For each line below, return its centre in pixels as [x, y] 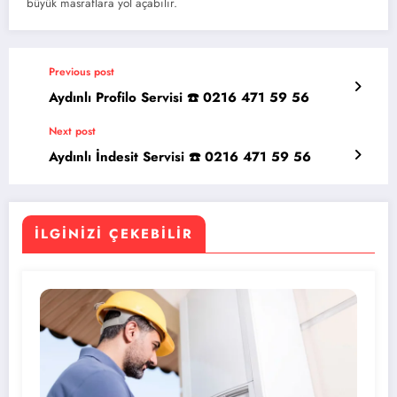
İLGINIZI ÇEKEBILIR [114, 234]
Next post [72, 132]
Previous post [82, 72]
